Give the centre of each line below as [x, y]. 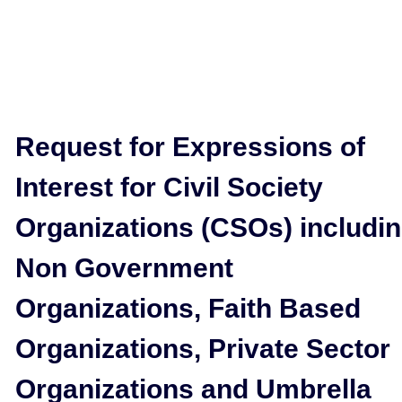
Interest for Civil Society [169, 187]
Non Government [124, 268]
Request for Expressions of [190, 147]
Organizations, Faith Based [188, 308]
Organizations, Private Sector [203, 349]
